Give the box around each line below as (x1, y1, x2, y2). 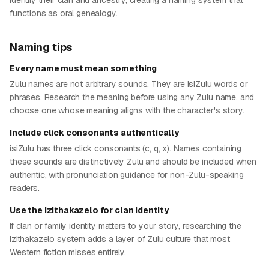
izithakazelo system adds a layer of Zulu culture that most (10, 234, 230, 244)
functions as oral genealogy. (10, 8, 118, 19)
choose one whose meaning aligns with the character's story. (10, 105, 244, 116)
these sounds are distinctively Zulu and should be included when (10, 156, 256, 167)
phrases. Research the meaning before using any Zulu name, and (10, 92, 255, 103)
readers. (10, 183, 40, 193)
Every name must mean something (10, 63, 157, 74)
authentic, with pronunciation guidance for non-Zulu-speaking (10, 169, 244, 180)
